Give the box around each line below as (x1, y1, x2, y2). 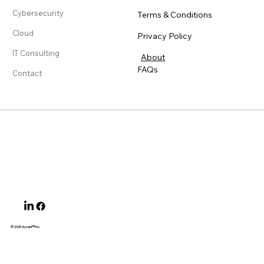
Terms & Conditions (137, 9, 214, 20)
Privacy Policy (137, 30, 194, 41)
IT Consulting (12, 48, 60, 58)
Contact (12, 68, 42, 78)
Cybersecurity (12, 8, 64, 18)
